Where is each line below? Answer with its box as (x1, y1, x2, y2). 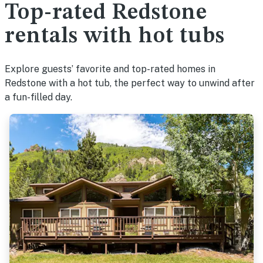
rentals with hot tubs (5, 25, 225, 48)
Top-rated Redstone (5, 2, 207, 24)
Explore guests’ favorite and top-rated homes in (5, 63, 215, 75)
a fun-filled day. (5, 92, 72, 103)
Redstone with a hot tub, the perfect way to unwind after (5, 77, 255, 89)
